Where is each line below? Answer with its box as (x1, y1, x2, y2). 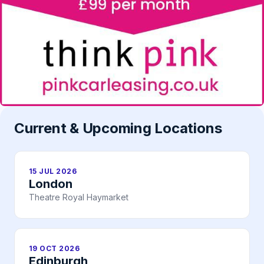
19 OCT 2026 (29, 244, 80, 253)
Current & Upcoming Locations (14, 120, 222, 137)
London (29, 177, 72, 192)
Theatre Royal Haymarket (29, 192, 128, 203)
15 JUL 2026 (29, 167, 77, 176)
